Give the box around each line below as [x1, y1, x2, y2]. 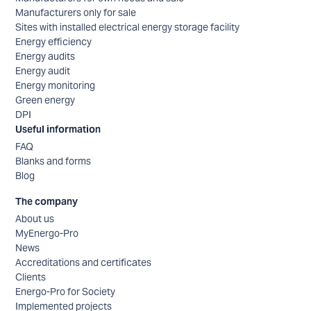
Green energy [15, 93, 76, 106]
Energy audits [15, 49, 76, 62]
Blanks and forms [15, 154, 92, 167]
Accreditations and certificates [15, 255, 152, 269]
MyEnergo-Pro [15, 226, 79, 239]
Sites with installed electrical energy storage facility [15, 20, 240, 33]
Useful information [15, 122, 101, 135]
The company [15, 194, 78, 208]
